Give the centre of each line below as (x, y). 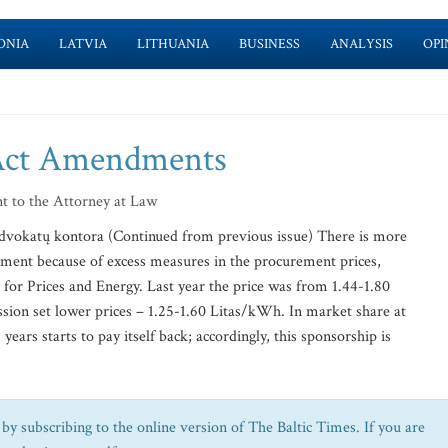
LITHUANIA (172, 44)
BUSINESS (269, 44)
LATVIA (82, 44)
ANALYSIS (361, 44)
